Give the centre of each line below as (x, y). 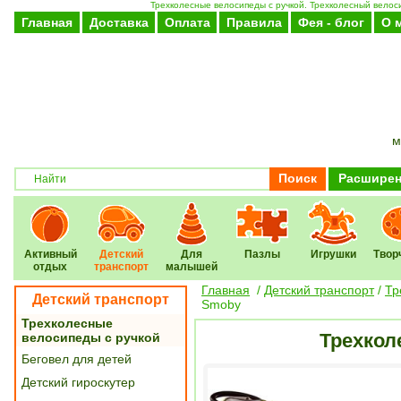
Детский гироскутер (78, 382)
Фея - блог (331, 22)
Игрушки (333, 254)
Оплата (187, 22)
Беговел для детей (77, 359)
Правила (254, 22)
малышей (192, 267)
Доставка (119, 22)
